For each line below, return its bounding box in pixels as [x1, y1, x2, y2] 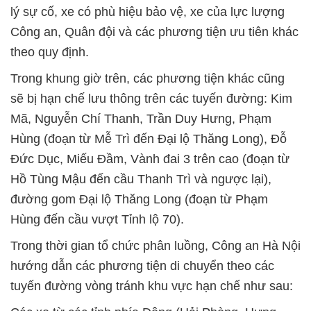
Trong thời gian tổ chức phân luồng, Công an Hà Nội [10, 239, 301, 253]
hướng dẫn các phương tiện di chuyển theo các [10, 259, 274, 273]
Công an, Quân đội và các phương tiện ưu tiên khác [10, 25, 299, 39]
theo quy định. [10, 45, 89, 59]
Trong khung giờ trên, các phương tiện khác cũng [10, 72, 285, 85]
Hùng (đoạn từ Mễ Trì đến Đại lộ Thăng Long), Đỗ [10, 132, 287, 146]
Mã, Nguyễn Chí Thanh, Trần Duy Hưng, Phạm [10, 112, 271, 126]
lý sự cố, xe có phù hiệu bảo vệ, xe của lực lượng [10, 5, 285, 19]
